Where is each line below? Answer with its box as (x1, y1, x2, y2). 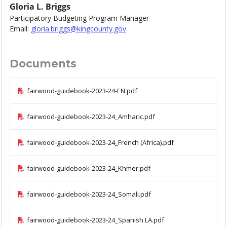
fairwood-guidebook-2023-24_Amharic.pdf (27, 112, 155, 122)
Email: (10, 24, 31, 34)
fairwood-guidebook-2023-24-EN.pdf (27, 86, 137, 96)
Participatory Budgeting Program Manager (10, 13, 149, 23)
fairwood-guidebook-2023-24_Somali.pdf (27, 190, 151, 199)
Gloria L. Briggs (10, 1, 70, 13)
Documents (10, 57, 77, 70)
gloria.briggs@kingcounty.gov (31, 24, 126, 34)
